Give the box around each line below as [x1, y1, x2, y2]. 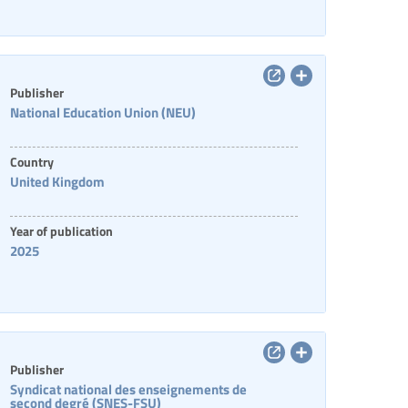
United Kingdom [9, 171, 105, 191]
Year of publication [9, 221, 113, 240]
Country [9, 152, 54, 170]
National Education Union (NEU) [9, 102, 196, 122]
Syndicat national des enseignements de [9, 379, 247, 399]
